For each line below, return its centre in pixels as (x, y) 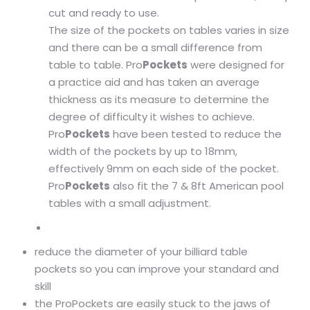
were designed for (236, 65)
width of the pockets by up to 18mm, (143, 151)
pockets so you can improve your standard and (157, 269)
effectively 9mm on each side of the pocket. (164, 168)
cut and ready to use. (104, 13)
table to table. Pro (95, 65)
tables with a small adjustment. (130, 203)
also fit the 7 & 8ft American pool (197, 186)
